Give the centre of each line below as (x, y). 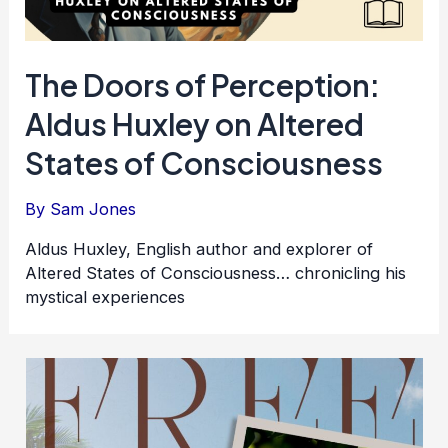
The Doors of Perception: (203, 84)
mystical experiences (105, 297)
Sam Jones (93, 208)
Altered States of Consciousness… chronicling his (216, 273)
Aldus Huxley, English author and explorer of (199, 249)
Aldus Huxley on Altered (195, 123)
